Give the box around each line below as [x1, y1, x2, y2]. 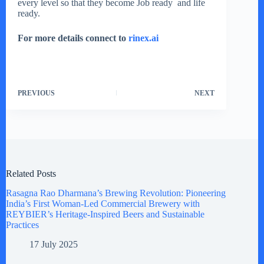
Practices [6, 220, 39, 230]
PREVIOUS [18, 89, 55, 98]
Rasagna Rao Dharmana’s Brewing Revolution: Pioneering [6, 188, 226, 199]
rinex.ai [128, 33, 159, 44]
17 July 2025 [29, 239, 78, 249]
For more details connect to [18, 33, 128, 44]
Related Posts [6, 169, 56, 179]
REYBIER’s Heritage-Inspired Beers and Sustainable [6, 209, 204, 220]
